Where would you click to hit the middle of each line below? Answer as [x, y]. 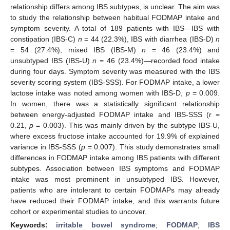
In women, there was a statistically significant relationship [115, 103]
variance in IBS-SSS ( [46, 147]
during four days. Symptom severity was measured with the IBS [115, 71]
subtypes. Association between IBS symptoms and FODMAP [115, 168]
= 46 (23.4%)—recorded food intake [158, 60]
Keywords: [33, 225]
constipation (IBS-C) [44, 39]
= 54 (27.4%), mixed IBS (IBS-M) [76, 50]
